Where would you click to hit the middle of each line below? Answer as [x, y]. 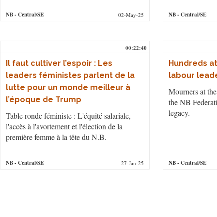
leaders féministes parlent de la [70, 75]
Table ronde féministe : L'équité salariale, [68, 115]
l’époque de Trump [44, 99]
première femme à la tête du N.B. [56, 137]
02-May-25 [131, 15]
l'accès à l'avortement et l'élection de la [64, 126]
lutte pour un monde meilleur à [68, 87]
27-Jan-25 [133, 163]
